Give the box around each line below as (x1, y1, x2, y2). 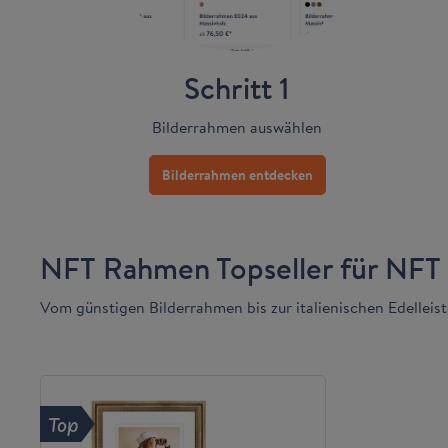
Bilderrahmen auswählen (152, 115, 323, 139)
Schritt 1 (184, 66, 291, 109)
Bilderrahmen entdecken (161, 165, 313, 185)
